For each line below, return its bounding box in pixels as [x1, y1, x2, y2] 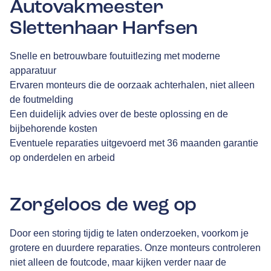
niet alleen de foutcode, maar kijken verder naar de [10, 256, 226, 267]
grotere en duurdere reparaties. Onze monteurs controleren [10, 242, 261, 253]
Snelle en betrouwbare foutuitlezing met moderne [10, 51, 220, 62]
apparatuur [10, 65, 56, 76]
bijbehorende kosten [10, 123, 97, 134]
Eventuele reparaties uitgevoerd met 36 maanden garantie [10, 138, 258, 149]
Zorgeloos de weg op [10, 192, 197, 217]
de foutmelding [10, 94, 73, 105]
